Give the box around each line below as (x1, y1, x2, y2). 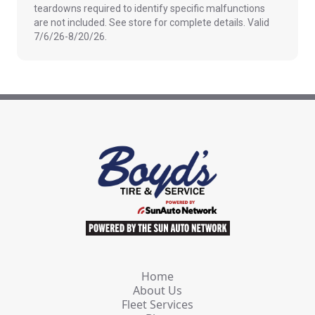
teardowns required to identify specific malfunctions (34, 2, 265, 14)
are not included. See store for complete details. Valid (34, 16, 269, 28)
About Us (133, 282, 182, 298)
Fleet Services (122, 296, 193, 312)
